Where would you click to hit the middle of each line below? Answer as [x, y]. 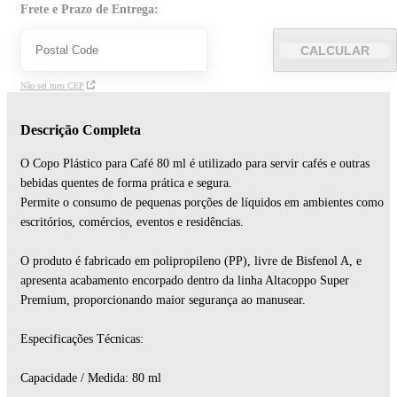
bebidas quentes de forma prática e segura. [126, 183]
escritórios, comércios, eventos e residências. [132, 222]
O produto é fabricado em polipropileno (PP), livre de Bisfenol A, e [191, 261]
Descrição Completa [81, 129]
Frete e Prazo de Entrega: [90, 9]
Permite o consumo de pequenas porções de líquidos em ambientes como [202, 202]
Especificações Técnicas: [82, 339]
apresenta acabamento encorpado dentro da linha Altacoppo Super [185, 280]
